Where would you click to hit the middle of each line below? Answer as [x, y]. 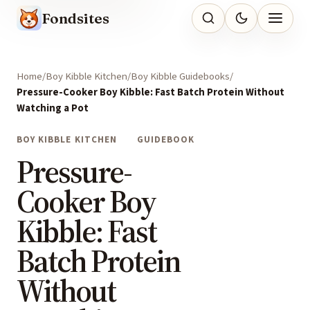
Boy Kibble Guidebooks [180, 77]
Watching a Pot [53, 109]
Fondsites [75, 18]
